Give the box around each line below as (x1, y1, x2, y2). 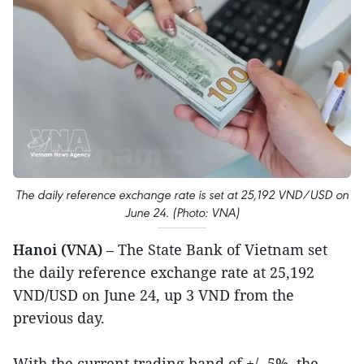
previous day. (13, 307, 105, 327)
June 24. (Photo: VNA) (124, 204, 240, 220)
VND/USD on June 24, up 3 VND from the (13, 284, 294, 305)
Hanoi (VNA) (13, 239, 102, 259)
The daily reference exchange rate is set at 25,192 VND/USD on (15, 186, 349, 202)
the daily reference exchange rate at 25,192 (13, 262, 314, 282)
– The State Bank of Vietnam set (102, 239, 327, 259)
